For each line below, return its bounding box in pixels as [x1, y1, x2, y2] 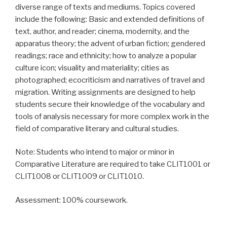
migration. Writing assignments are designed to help [15, 87, 196, 97]
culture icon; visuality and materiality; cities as [15, 63, 169, 72]
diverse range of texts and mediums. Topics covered [15, 2, 195, 12]
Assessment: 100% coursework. [15, 195, 128, 205]
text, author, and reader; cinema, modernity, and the [15, 26, 190, 36]
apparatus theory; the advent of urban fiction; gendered [15, 39, 205, 48]
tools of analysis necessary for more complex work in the [15, 111, 209, 121]
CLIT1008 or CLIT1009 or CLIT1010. [15, 172, 144, 181]
